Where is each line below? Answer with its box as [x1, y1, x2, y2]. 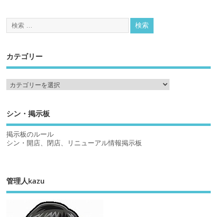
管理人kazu [6, 175, 45, 186]
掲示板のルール [6, 129, 54, 139]
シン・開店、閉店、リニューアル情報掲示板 [6, 138, 142, 147]
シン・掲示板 [6, 108, 50, 119]
